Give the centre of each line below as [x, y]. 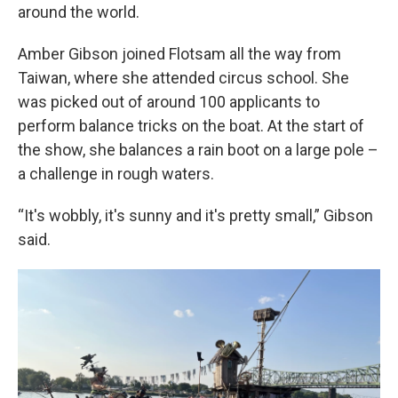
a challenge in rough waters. [116, 174]
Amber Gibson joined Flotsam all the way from [179, 54]
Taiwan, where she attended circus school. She [183, 78]
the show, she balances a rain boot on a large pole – [198, 150]
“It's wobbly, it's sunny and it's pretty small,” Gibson [195, 216]
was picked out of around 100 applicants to [169, 102]
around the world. [79, 12]
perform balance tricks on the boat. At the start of [191, 126]
